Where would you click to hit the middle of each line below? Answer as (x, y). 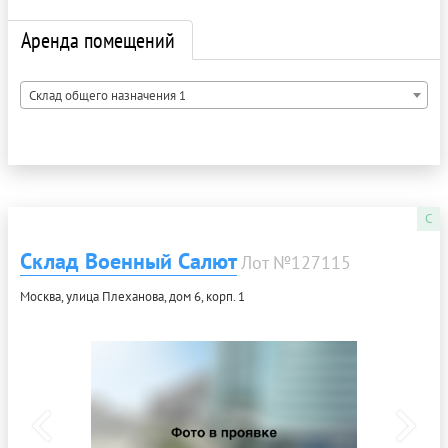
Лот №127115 (296, 263)
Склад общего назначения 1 (107, 96)
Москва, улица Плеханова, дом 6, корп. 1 (132, 297)
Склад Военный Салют (128, 261)
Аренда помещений (98, 40)
